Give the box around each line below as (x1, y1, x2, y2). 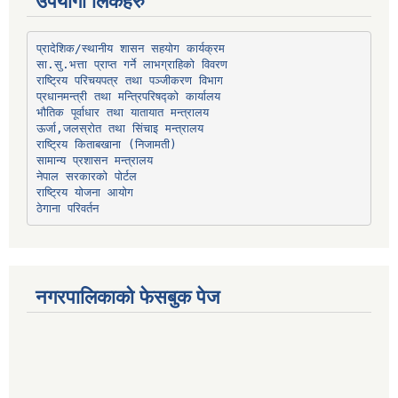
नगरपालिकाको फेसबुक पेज (36, 286, 219, 309)
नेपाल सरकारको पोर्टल (36, 169, 137, 183)
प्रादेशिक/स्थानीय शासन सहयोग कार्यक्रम (36, 41, 225, 55)
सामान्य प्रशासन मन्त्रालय (36, 153, 153, 167)
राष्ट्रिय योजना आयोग (36, 185, 133, 199)
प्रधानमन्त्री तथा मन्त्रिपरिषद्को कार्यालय (36, 89, 220, 103)
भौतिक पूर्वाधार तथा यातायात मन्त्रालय (36, 105, 209, 119)
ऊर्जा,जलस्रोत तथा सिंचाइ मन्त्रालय (36, 121, 203, 135)
